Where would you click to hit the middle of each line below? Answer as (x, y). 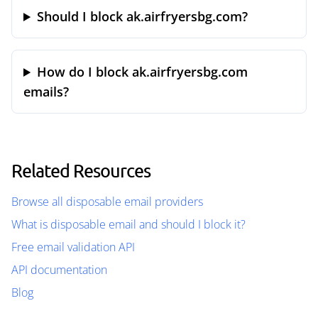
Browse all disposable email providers (107, 202)
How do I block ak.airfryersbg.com (143, 72)
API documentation (59, 270)
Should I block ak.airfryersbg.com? (143, 16)
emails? (46, 92)
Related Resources (81, 170)
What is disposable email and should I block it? (128, 224)
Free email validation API (73, 247)
